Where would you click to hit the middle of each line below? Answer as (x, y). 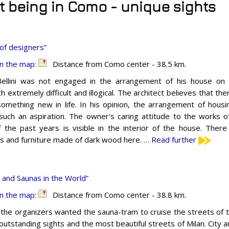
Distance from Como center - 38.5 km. (116, 64)
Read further (175, 139)
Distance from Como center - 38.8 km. (116, 194)
